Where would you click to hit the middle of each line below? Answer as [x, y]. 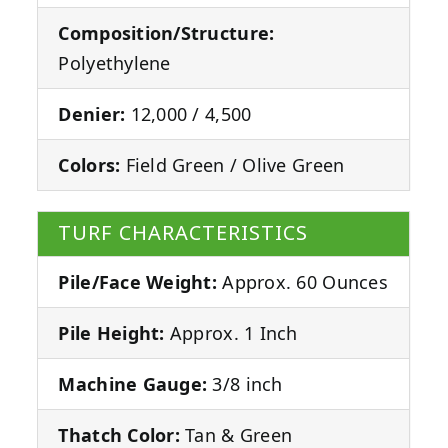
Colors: [89, 165]
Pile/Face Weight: [138, 282]
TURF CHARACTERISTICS [183, 234]
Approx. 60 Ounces [302, 282]
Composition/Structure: [166, 33]
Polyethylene [114, 63]
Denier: [92, 114]
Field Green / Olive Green [232, 165]
